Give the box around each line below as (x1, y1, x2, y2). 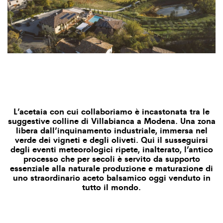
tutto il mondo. (82, 181, 141, 193)
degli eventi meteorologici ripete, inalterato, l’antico (10, 143, 213, 155)
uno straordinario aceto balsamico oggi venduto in (12, 171, 211, 184)
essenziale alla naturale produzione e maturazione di (10, 162, 213, 174)
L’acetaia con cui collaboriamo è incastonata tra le (13, 105, 210, 117)
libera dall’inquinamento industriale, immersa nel (15, 124, 208, 136)
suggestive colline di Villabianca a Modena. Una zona (7, 114, 216, 127)
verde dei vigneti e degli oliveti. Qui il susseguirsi (15, 133, 208, 146)
